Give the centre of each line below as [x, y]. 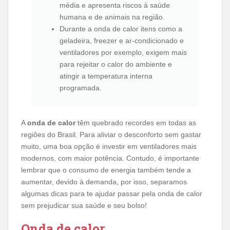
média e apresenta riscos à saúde [115, 5]
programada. [81, 88]
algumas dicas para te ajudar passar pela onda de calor [112, 194]
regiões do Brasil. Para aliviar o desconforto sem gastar [111, 135]
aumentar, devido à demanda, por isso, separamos [104, 182]
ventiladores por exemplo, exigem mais [123, 53]
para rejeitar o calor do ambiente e [116, 64]
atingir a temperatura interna [106, 76]
